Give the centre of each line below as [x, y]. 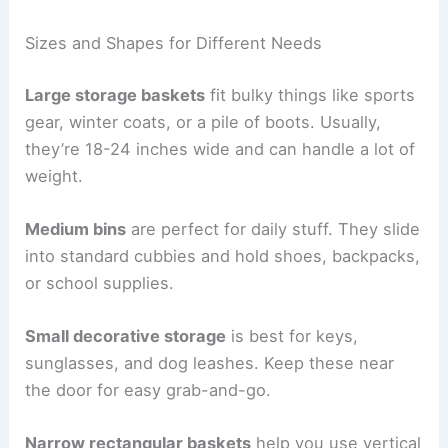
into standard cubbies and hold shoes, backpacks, [223, 255]
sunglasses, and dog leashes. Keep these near [210, 363]
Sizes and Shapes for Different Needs [174, 42]
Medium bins [76, 228]
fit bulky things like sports [310, 94]
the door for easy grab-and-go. [148, 390]
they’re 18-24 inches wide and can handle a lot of [220, 148]
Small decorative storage [126, 336]
